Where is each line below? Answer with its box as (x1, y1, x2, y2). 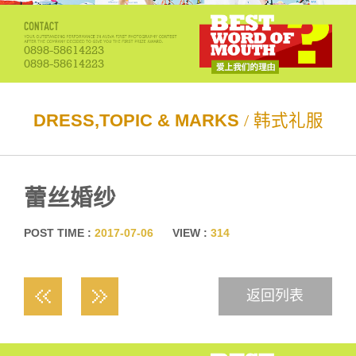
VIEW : (172, 226, 211, 239)
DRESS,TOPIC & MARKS (33, 111, 239, 131)
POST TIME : (23, 226, 95, 239)
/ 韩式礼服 (238, 111, 323, 131)
